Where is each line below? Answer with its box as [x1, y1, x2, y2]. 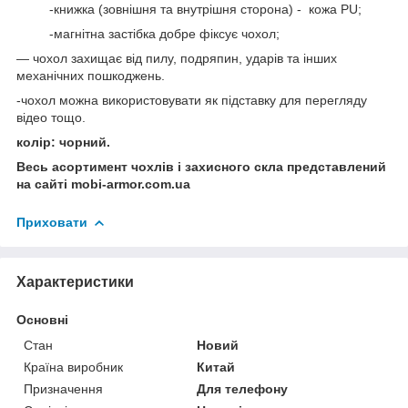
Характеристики [16, 273, 134, 290]
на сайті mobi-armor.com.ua [16, 176, 190, 191]
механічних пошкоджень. [16, 67, 165, 83]
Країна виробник [24, 359, 123, 374]
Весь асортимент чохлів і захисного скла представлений [16, 158, 386, 174]
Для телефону [197, 381, 289, 396]
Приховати [16, 214, 87, 229]
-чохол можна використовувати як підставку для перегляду [16, 92, 367, 107]
